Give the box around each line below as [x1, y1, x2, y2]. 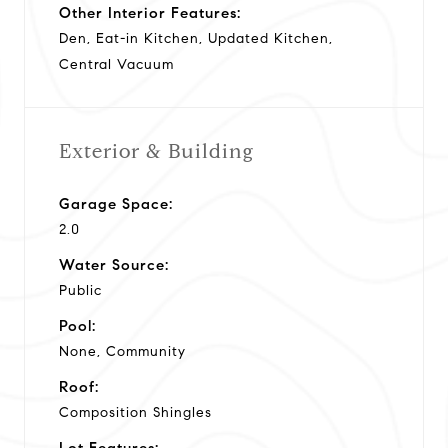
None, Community [59, 342, 186, 360]
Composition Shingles [59, 403, 212, 421]
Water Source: [59, 255, 169, 274]
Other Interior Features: [59, 3, 241, 22]
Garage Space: [59, 194, 173, 213]
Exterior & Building [59, 138, 254, 164]
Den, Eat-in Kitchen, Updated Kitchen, [59, 29, 333, 47]
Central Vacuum [59, 55, 174, 73]
